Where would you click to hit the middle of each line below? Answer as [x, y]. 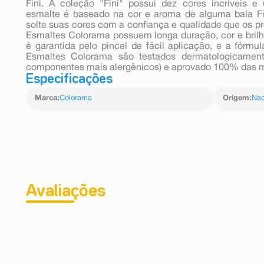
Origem [236, 98]
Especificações [69, 79]
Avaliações [66, 191]
